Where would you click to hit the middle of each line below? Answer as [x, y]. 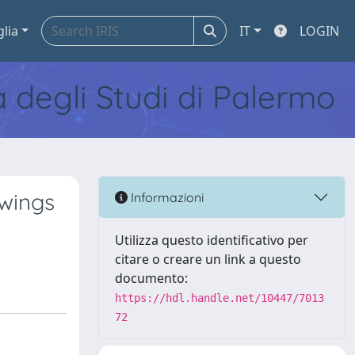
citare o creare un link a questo [208, 259]
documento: [151, 278]
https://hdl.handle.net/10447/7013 [219, 298]
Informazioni [166, 197]
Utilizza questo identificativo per [212, 240]
